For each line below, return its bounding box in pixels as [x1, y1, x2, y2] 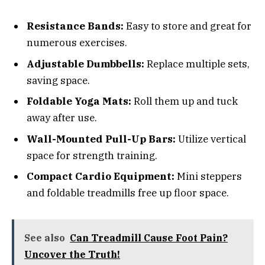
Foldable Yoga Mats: [27, 95, 131, 108]
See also [24, 231, 65, 244]
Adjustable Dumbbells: [27, 57, 144, 70]
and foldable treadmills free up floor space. [27, 186, 229, 200]
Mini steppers [174, 170, 242, 183]
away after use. [27, 111, 97, 125]
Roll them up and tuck [131, 95, 238, 108]
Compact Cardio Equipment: [27, 170, 174, 183]
